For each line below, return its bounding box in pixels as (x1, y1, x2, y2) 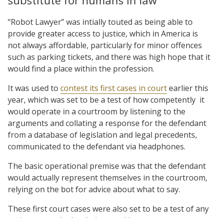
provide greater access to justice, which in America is (8, 28, 198, 39)
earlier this (167, 82, 208, 93)
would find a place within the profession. (8, 63, 154, 74)
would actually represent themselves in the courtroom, (8, 172, 207, 183)
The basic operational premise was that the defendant (8, 160, 206, 171)
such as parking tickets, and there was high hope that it (8, 51, 210, 62)
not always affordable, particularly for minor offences (8, 39, 202, 51)
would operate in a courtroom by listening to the (8, 106, 185, 117)
